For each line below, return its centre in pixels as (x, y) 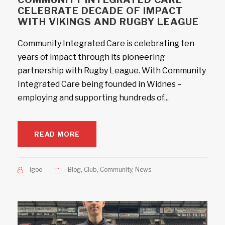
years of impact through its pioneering (91, 57)
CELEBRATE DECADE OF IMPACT (100, 11)
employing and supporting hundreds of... (93, 98)
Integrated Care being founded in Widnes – (100, 84)
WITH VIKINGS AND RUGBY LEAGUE (108, 22)
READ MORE (57, 134)
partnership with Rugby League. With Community (112, 71)
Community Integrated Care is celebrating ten (106, 43)
